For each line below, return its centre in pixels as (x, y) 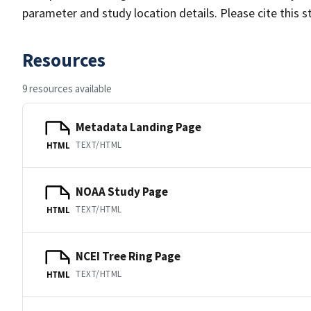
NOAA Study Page (122, 191)
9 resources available (67, 89)
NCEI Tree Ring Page (128, 256)
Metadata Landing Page (138, 127)
